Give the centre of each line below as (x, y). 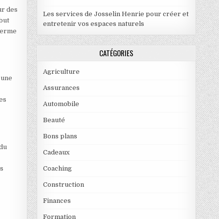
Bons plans (60, 136)
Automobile (61, 104)
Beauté (54, 120)
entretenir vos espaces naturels (93, 23)
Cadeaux (56, 152)
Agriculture (61, 71)
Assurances (61, 88)
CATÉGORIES (116, 53)
